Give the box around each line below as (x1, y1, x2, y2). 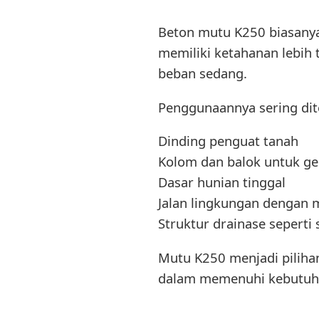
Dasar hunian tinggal (158, 173, 286, 192)
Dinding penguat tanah (158, 132, 298, 150)
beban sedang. (158, 64, 247, 83)
